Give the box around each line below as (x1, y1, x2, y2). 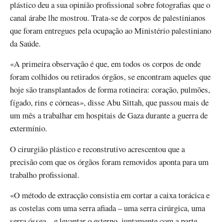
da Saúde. (10, 38, 41, 50)
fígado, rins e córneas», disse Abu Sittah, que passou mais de (10, 97, 209, 109)
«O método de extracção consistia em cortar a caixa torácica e (10, 189, 210, 201)
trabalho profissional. (10, 168, 79, 180)
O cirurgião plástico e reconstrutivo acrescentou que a (10, 143, 185, 155)
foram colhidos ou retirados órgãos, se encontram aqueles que (10, 71, 211, 83)
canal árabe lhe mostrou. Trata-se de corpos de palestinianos (10, 12, 206, 24)
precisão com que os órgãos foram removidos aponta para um (10, 156, 209, 167)
